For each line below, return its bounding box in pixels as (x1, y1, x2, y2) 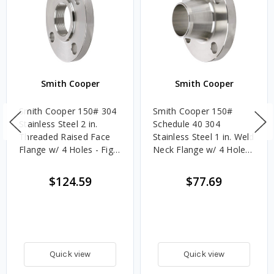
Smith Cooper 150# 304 (19, 105, 117, 117)
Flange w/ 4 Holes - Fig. (19, 144, 115, 156)
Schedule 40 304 (153, 118, 220, 130)
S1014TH (19, 157, 56, 169)
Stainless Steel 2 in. (19, 118, 98, 130)
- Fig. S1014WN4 (153, 157, 221, 169)
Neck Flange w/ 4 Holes (153, 144, 250, 156)
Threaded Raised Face (19, 131, 110, 143)
